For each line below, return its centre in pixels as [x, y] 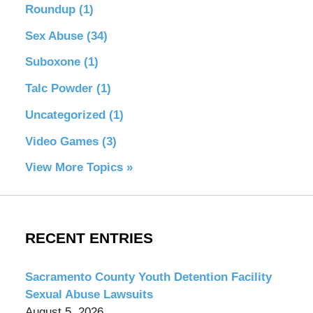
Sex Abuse [56, 36]
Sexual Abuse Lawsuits [89, 295]
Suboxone [54, 62]
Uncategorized [67, 115]
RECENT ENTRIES [89, 238]
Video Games [63, 141]
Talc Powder [60, 89]
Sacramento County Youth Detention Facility [148, 277]
